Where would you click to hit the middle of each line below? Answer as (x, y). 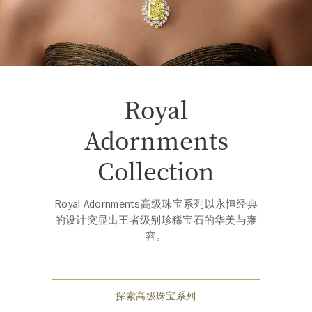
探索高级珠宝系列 (156, 297)
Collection (156, 171)
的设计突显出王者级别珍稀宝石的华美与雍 (156, 220)
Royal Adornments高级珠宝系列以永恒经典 (156, 204)
